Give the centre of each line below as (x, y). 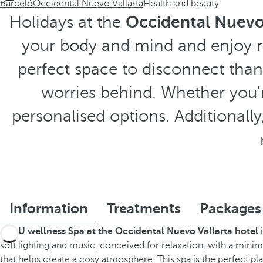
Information (49, 208)
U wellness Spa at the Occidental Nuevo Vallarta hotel (138, 231)
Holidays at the (67, 22)
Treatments (144, 208)
